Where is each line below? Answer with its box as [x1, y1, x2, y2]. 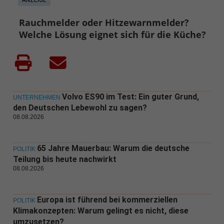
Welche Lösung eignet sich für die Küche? [19, 28, 206, 41]
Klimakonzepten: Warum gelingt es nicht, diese [12, 206, 188, 216]
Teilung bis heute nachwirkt [12, 154, 116, 164]
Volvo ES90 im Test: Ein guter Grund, [61, 92, 199, 102]
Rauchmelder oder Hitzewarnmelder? [19, 16, 189, 29]
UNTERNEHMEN [12, 94, 60, 101]
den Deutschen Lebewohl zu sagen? [12, 103, 147, 113]
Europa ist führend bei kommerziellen [36, 195, 177, 205]
